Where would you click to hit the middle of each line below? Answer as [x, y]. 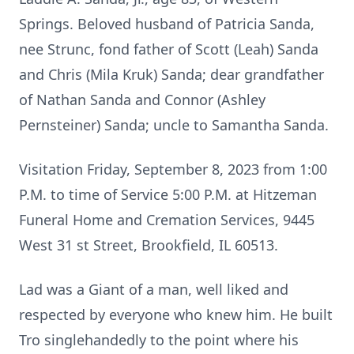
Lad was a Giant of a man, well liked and [154, 289]
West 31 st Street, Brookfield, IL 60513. [149, 245]
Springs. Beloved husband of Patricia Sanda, [167, 24]
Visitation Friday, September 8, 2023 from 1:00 [173, 169]
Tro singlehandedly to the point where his [159, 340]
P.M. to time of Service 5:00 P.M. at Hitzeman [168, 194]
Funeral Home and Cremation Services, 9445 [167, 220]
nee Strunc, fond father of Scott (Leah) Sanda [169, 49]
